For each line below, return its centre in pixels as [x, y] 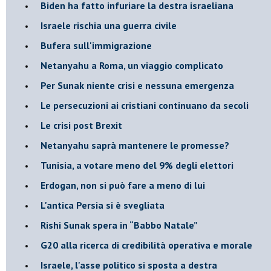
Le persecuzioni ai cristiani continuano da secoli [145, 105]
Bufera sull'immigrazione [96, 45]
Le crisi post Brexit [81, 125]
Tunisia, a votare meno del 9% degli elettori [137, 165]
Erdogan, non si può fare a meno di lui [123, 185]
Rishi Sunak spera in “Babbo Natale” [119, 225]
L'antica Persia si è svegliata [103, 205]
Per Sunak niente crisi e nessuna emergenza [137, 85]
